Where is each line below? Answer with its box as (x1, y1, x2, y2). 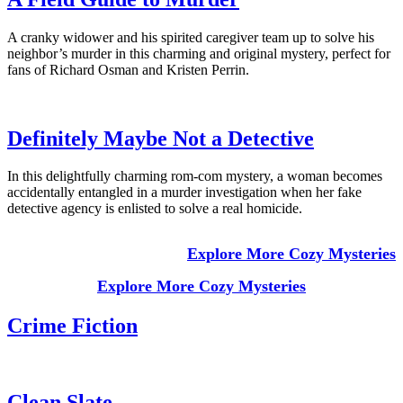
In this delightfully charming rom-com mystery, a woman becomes (7, 168, 382, 184)
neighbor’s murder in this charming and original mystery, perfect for (7, 45, 390, 61)
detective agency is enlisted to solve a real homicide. (7, 201, 302, 217)
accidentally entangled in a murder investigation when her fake (7, 184, 362, 201)
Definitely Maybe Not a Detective (7, 126, 314, 150)
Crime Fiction (7, 314, 138, 338)
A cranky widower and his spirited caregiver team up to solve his (7, 29, 374, 45)
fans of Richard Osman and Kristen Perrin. (7, 61, 249, 77)
